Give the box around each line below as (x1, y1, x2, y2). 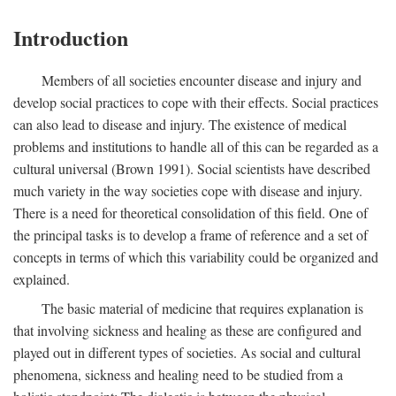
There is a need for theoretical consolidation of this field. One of (13, 203, 368, 222)
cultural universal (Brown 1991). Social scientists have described (13, 159, 370, 178)
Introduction (13, 22, 128, 53)
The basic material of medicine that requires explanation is (42, 299, 363, 317)
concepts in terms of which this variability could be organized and (13, 247, 378, 266)
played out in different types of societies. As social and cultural (13, 343, 361, 362)
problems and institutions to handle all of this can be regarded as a (13, 137, 378, 156)
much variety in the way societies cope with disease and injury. (13, 181, 362, 200)
